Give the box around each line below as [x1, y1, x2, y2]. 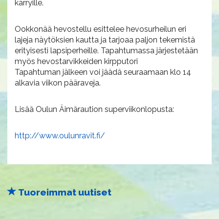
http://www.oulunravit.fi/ [15, 131, 105, 141]
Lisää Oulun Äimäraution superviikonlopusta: [15, 105, 174, 114]
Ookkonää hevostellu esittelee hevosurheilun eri [15, 24, 186, 34]
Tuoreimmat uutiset [17, 187, 111, 198]
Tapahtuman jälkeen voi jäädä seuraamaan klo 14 [15, 67, 191, 77]
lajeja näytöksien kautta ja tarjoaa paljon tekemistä [15, 35, 195, 45]
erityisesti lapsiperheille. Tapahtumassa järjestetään [15, 46, 198, 56]
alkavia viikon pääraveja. [15, 78, 101, 88]
